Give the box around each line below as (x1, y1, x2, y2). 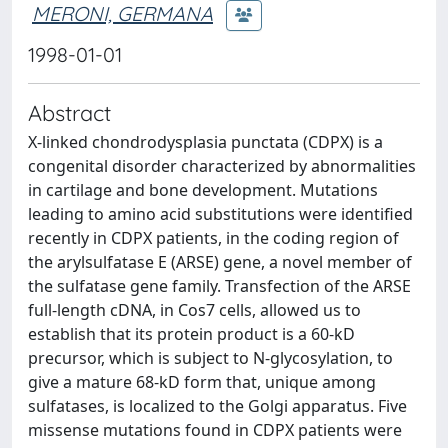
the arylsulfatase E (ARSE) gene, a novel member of (28, 251, 412, 273)
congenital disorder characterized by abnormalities (28, 155, 416, 177)
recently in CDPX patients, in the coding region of (28, 227, 399, 249)
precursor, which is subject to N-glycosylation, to (28, 347, 393, 369)
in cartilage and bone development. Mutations (28, 179, 378, 201)
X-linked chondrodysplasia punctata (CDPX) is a (28, 131, 383, 153)
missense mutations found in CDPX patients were (28, 419, 402, 441)
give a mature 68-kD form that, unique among (28, 371, 376, 393)
